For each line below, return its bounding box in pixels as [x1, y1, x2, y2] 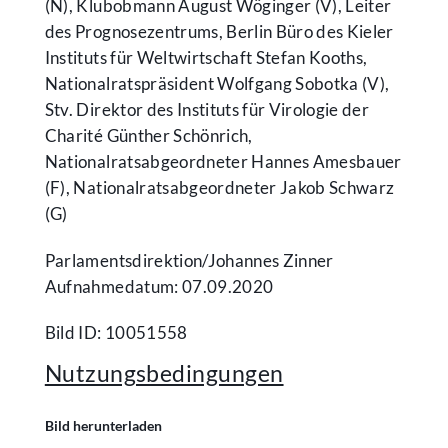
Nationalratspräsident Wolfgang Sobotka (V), [44, 72, 390, 94]
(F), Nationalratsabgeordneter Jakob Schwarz [44, 176, 395, 198]
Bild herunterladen [44, 416, 162, 434]
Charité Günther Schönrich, [44, 124, 253, 146]
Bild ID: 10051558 [44, 321, 188, 343]
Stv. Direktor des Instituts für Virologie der [44, 98, 370, 120]
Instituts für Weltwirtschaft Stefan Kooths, [44, 46, 368, 68]
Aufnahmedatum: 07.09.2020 [44, 275, 274, 297]
